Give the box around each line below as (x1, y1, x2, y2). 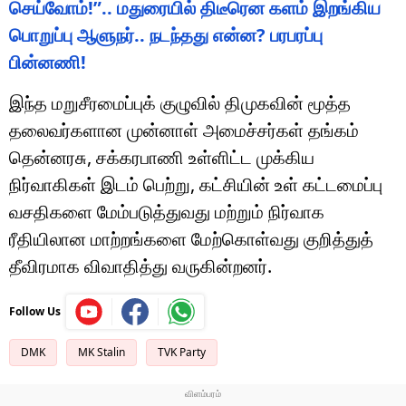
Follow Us (9, 303, 61, 319)
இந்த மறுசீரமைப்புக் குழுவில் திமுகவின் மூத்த (9, 90, 351, 115)
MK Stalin (78, 343, 125, 360)
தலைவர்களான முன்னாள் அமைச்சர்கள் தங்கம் (9, 117, 359, 142)
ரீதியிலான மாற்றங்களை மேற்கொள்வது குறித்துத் (9, 226, 373, 251)
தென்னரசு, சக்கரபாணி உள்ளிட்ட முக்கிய (9, 144, 314, 169)
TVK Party (158, 343, 206, 360)
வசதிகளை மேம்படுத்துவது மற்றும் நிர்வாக (9, 198, 324, 224)
